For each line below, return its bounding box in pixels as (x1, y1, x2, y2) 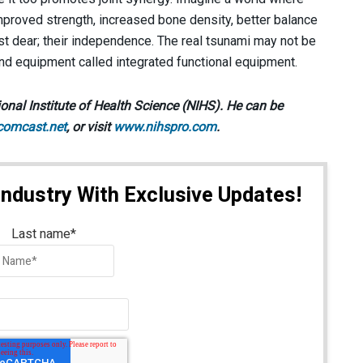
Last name (11, 224, 70, 245)
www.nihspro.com (113, 118, 216, 135)
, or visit (66, 118, 113, 135)
